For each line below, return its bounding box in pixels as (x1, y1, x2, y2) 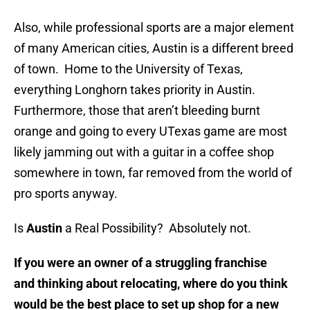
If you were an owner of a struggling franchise (14, 255, 267, 271)
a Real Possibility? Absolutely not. (62, 221, 254, 236)
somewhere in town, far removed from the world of (14, 165, 292, 181)
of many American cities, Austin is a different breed (14, 41, 293, 56)
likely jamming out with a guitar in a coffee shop (14, 145, 274, 160)
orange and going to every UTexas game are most (14, 124, 287, 139)
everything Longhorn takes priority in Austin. (14, 82, 258, 98)
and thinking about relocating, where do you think (14, 276, 288, 291)
